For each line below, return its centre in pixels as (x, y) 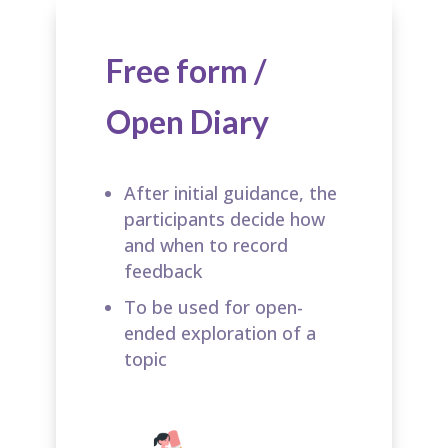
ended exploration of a (220, 333)
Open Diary (187, 122)
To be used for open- (213, 307)
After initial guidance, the (230, 193)
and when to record (206, 245)
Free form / (186, 71)
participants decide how (224, 219)
